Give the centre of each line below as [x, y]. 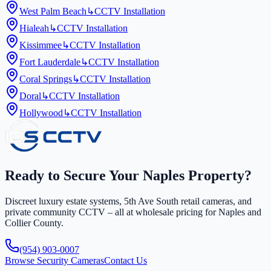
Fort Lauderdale [50, 62]
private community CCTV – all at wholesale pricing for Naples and [133, 212]
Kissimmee [41, 45]
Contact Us [126, 260]
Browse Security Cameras [54, 260]
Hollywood [41, 113]
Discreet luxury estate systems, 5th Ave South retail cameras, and [128, 201]
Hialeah [34, 28]
